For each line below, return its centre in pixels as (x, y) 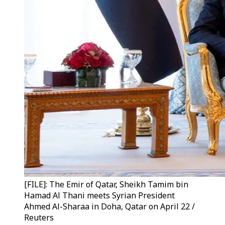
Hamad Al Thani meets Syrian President (99, 195)
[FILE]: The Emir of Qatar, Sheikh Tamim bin (106, 184)
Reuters (39, 217)
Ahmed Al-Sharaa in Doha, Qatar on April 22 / (109, 206)
